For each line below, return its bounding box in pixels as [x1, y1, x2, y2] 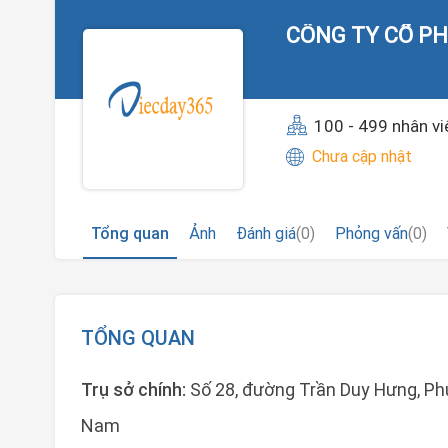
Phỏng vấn [335, 223, 408, 243]
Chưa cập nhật [312, 146, 412, 166]
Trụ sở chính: [81, 378, 190, 401]
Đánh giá [236, 223, 296, 243]
